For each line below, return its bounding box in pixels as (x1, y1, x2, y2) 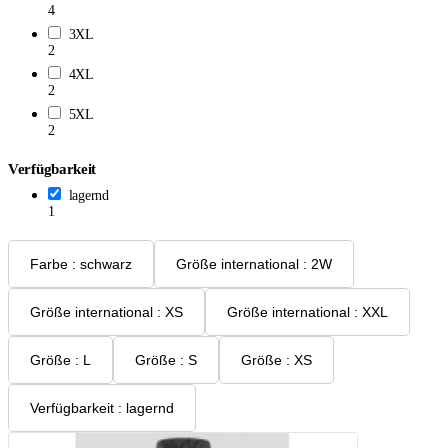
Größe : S (180, 351, 197, 368)
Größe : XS (286, 351, 312, 368)
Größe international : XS (157, 303, 183, 320)
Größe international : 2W (303, 255, 332, 272)
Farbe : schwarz (72, 255, 132, 272)
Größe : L (75, 351, 91, 368)
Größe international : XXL (354, 303, 388, 320)
